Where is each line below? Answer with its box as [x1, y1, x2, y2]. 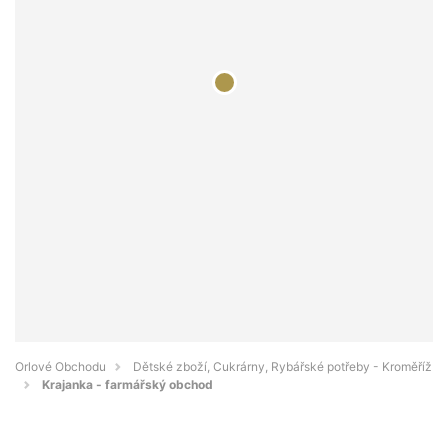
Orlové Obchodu [15, 359, 106, 375]
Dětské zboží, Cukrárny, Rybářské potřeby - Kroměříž [133, 359, 432, 375]
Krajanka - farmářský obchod [42, 377, 213, 393]
